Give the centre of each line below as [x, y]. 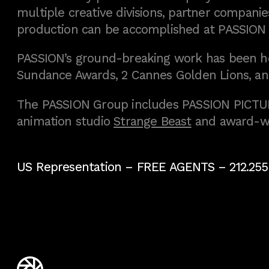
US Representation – [77, 167]
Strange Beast [153, 121]
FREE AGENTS [175, 167]
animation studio [65, 121]
